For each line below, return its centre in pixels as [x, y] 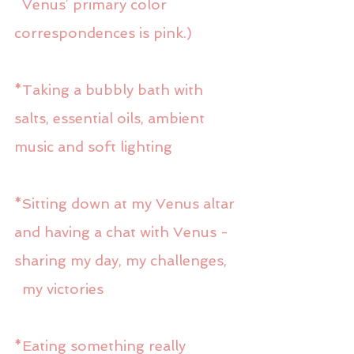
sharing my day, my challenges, [121, 260]
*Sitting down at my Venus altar [126, 203]
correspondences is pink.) [103, 32]
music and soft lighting [93, 146]
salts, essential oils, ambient [111, 118]
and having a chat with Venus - [123, 232]
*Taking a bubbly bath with [111, 89]
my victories [63, 288]
